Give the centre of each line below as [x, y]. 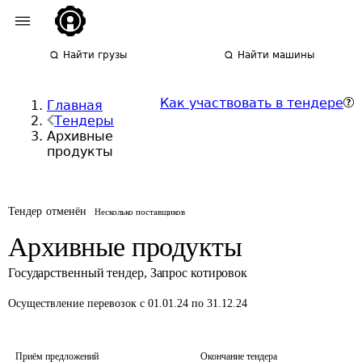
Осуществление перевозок [74, 303]
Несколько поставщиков [140, 212]
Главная [75, 105]
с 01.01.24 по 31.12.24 [194, 303]
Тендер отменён [48, 211]
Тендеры [84, 121]
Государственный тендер [76, 273]
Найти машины [276, 55]
